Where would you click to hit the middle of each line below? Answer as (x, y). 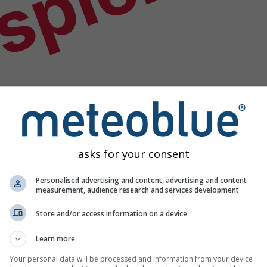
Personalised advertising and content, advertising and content (141, 180)
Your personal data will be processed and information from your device (131, 259)
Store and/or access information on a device (111, 214)
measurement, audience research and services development (137, 190)
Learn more (55, 238)
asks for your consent (133, 153)
